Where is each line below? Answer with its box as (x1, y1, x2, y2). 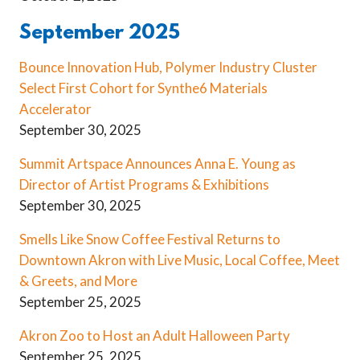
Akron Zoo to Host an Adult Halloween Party (19, 327, 290, 345)
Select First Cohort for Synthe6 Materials (19, 80, 268, 97)
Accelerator (19, 100, 92, 118)
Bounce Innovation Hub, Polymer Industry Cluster (19, 59, 317, 76)
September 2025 (19, 22, 180, 46)
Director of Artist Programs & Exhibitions (19, 176, 269, 194)
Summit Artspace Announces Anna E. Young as (19, 155, 296, 173)
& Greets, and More (19, 272, 137, 290)
